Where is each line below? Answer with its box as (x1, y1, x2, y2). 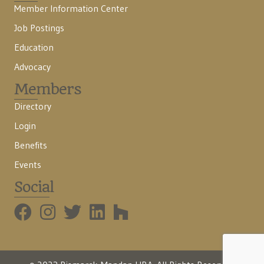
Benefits (14, 138, 47, 151)
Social (14, 177, 54, 196)
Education (14, 41, 54, 53)
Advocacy (14, 60, 51, 72)
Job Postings (14, 21, 64, 34)
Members (14, 80, 81, 98)
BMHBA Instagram (39, 203, 114, 215)
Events (14, 158, 41, 170)
